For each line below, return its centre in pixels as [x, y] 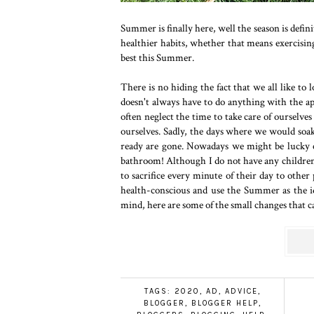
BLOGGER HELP [225, 303]
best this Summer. [157, 58]
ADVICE [241, 292]
